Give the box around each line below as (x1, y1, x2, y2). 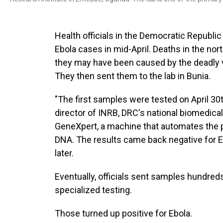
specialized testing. (55, 185, 132, 195)
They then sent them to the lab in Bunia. (55, 71, 211, 81)
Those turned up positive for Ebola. (55, 208, 192, 219)
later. (55, 148, 74, 158)
